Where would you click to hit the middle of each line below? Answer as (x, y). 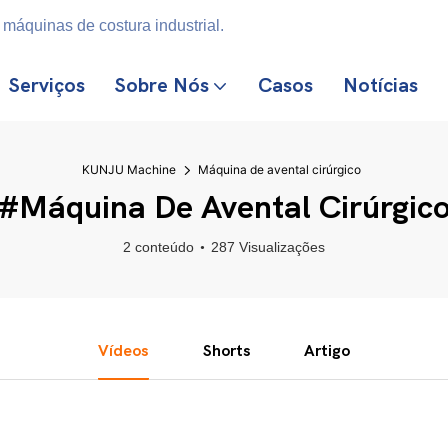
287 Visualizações (268, 247)
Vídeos (123, 351)
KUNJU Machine (129, 169)
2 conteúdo (158, 247)
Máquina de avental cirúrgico (279, 169)
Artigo (327, 351)
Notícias (380, 85)
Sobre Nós (162, 85)
